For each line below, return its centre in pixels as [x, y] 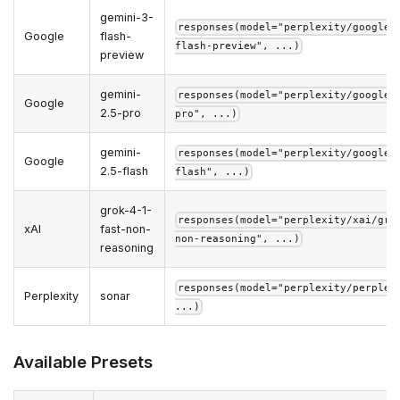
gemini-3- [127, 17]
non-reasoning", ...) [238, 238]
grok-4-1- [126, 210]
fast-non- [126, 229]
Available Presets [83, 362]
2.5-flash [125, 171]
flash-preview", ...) [238, 46]
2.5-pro [121, 112]
